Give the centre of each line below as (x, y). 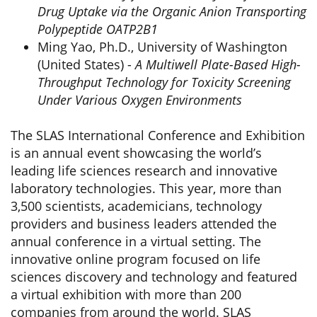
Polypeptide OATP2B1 (98, 29)
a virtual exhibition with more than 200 (126, 294)
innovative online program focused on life (136, 259)
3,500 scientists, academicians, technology (136, 206)
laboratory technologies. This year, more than (146, 188)
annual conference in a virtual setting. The (136, 241)
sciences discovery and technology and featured (154, 277)
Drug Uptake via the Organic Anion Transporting (172, 11)
